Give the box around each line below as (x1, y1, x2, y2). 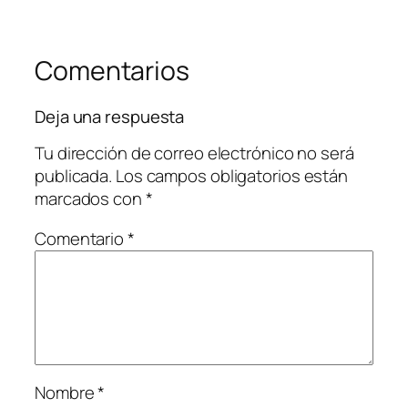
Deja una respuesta (35, 104, 185, 128)
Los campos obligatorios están (115, 164, 349, 189)
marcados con (35, 187, 146, 211)
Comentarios (35, 52, 189, 88)
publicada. (35, 164, 113, 189)
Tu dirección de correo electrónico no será (35, 141, 354, 166)
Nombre (35, 381, 98, 405)
